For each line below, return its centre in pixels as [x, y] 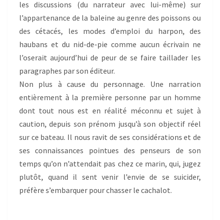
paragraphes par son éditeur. [67, 71]
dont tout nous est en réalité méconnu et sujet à [110, 110]
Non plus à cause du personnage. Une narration [110, 84]
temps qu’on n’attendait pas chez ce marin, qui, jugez [110, 164]
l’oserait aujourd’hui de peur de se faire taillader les [110, 57]
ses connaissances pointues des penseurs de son [110, 150]
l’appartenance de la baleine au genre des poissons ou [110, 18]
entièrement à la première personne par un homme [110, 97]
